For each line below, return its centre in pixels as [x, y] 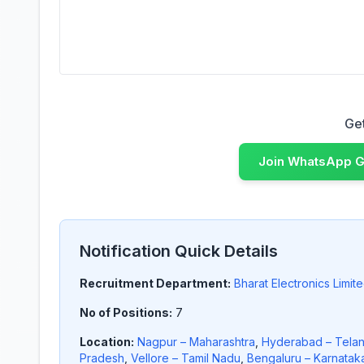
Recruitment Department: [155, 283]
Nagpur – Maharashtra [196, 342]
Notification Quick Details [179, 251]
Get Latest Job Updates [144, 123]
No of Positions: [126, 312]
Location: [107, 342]
